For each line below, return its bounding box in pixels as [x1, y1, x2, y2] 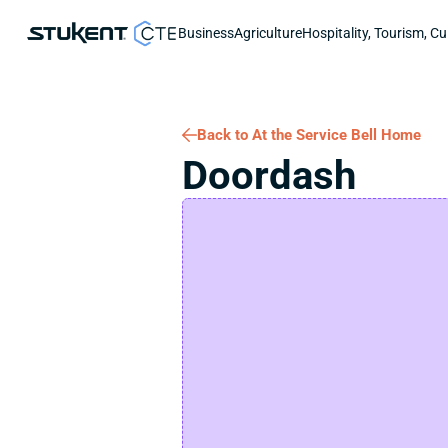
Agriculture [234, 25, 302, 41]
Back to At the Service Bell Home [197, 126, 421, 144]
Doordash [182, 152, 356, 199]
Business [178, 25, 234, 41]
